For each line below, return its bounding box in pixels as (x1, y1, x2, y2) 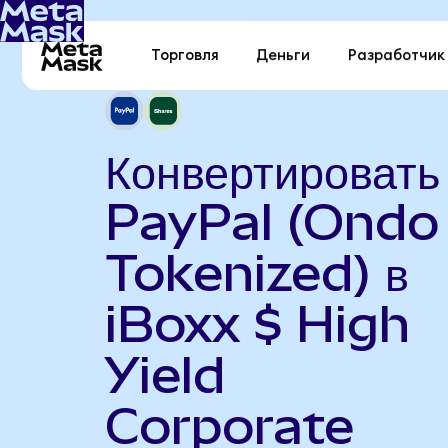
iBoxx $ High (104, 294, 410, 353)
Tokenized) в (104, 243, 409, 302)
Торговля (151, 48, 220, 64)
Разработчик (347, 48, 445, 64)
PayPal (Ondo (104, 192, 439, 251)
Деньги (256, 48, 311, 64)
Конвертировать (104, 141, 440, 200)
